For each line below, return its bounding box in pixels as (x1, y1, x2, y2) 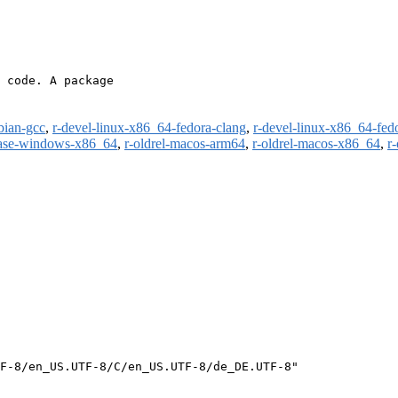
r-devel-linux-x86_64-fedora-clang (52, 120, 246, 136)
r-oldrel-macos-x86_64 (252, 136, 380, 152)
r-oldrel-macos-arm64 (124, 136, 245, 152)
